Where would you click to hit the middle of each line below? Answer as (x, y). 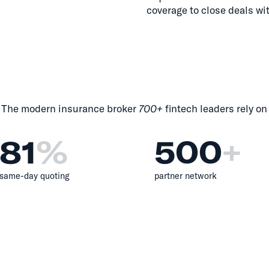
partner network (185, 176)
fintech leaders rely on (215, 108)
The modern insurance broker (70, 108)
